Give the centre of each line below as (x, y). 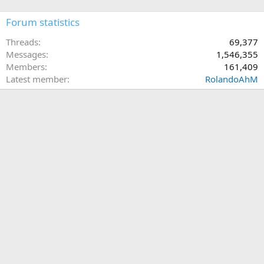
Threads (22, 42)
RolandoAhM (232, 79)
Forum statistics (43, 22)
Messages (26, 54)
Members (25, 66)
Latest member (37, 79)
